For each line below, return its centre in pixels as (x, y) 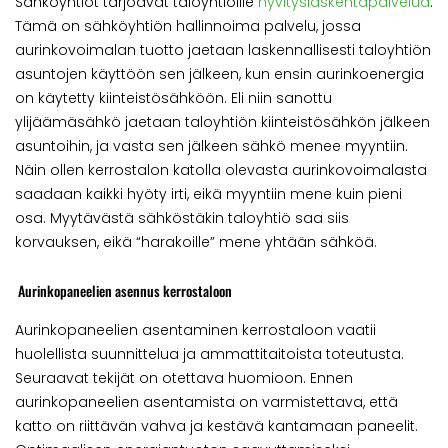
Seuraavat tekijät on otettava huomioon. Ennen (184, 377)
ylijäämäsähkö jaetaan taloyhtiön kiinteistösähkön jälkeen (222, 122)
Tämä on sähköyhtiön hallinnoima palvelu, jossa (188, 26)
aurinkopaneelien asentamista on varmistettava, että (206, 401)
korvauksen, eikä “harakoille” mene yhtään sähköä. (196, 242)
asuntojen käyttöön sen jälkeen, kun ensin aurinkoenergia (219, 74)
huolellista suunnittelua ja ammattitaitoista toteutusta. (209, 353)
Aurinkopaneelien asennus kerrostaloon (123, 290)
